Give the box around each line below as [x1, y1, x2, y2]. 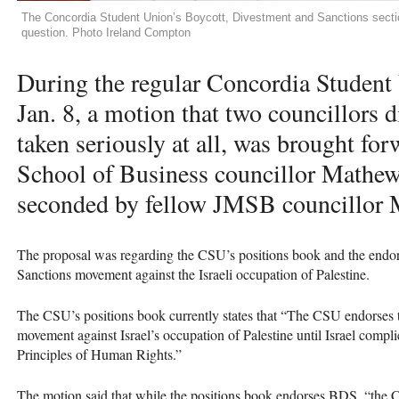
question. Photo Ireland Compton [21, 25, 191, 39]
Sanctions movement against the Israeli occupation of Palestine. [17, 264, 370, 283]
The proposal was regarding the [17, 244, 198, 264]
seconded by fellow [17, 185, 213, 220]
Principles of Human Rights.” [17, 344, 182, 363]
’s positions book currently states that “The [71, 305, 313, 324]
